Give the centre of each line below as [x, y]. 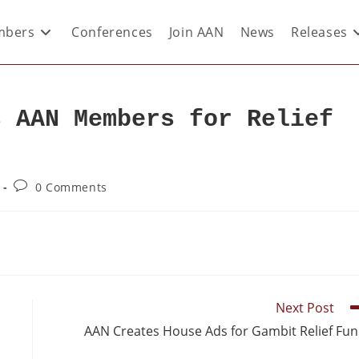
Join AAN [196, 32]
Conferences [112, 32]
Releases [319, 32]
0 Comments [71, 187]
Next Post [305, 308]
